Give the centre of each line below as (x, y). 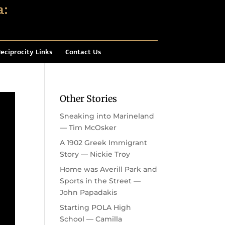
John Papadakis (89, 192)
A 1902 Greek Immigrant (104, 143)
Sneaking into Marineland (107, 116)
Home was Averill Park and (109, 169)
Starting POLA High (96, 207)
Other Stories (89, 99)
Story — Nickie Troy (95, 154)
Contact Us (83, 52)
